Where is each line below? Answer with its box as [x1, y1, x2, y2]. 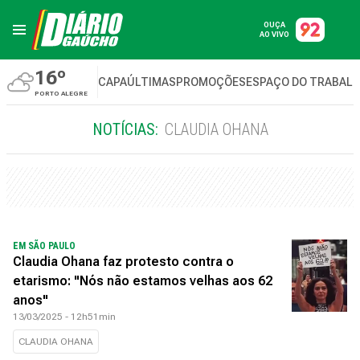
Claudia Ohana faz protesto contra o [13, 254, 234, 269]
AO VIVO [260, 31, 289, 39]
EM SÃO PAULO [13, 240, 76, 252]
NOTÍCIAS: [92, 120, 158, 139]
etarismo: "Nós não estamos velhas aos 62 [13, 273, 272, 288]
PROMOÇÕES [176, 76, 246, 88]
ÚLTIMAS [127, 76, 176, 88]
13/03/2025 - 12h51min [13, 311, 116, 322]
